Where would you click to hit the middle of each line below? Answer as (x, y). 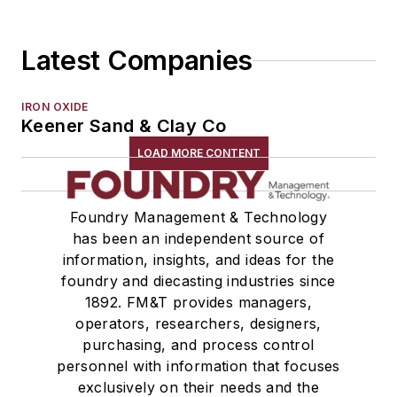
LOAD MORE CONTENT (198, 153)
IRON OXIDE (55, 107)
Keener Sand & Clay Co (124, 126)
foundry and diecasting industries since (198, 281)
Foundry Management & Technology (198, 217)
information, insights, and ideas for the (198, 260)
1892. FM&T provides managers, (198, 302)
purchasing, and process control (198, 345)
